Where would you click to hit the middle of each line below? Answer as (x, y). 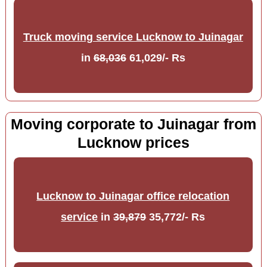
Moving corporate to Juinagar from (133, 125)
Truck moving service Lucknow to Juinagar (133, 37)
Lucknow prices (133, 143)
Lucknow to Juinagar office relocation (133, 196)
